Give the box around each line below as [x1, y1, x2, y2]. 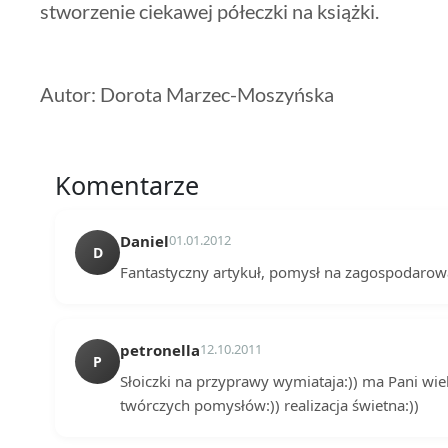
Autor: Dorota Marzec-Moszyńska [40, 81, 334, 106]
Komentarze [55, 167, 199, 202]
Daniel [120, 230, 169, 251]
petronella [120, 339, 200, 360]
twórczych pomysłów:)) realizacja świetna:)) [120, 394, 419, 415]
